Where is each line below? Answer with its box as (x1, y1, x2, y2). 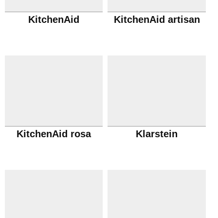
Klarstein (136, 128, 178, 139)
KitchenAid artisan (113, 14, 200, 25)
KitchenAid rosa (17, 128, 91, 139)
